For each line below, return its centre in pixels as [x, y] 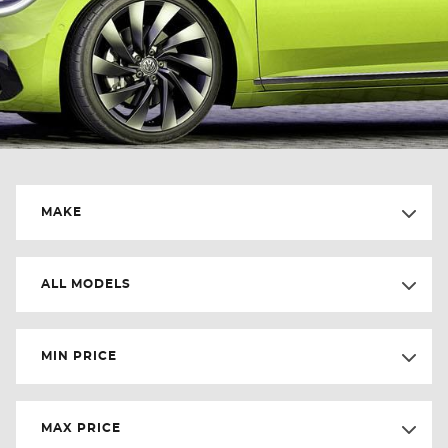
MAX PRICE [81, 428]
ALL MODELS [86, 284]
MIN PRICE [79, 356]
